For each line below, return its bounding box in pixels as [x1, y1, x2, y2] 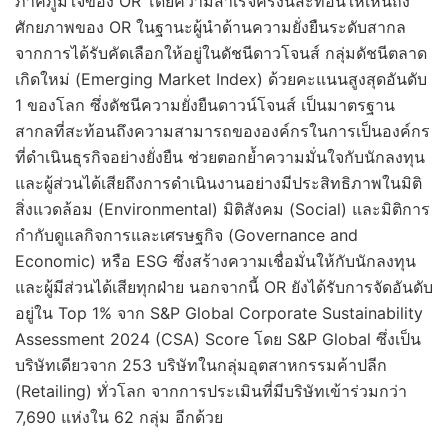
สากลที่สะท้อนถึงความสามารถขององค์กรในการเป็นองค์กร [15, 120, 430, 141]
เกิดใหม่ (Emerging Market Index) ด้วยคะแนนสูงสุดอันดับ [15, 68, 427, 89]
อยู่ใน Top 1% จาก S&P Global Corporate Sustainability [15, 302, 423, 323]
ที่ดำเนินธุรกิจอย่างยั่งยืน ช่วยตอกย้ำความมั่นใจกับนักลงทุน [15, 146, 425, 167]
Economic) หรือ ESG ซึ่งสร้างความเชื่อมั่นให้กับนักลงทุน [15, 250, 416, 271]
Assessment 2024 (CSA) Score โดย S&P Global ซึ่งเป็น [15, 328, 421, 349]
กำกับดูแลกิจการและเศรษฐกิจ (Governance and [15, 224, 358, 245]
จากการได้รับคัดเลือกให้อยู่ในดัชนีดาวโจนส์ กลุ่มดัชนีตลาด [15, 42, 427, 63]
